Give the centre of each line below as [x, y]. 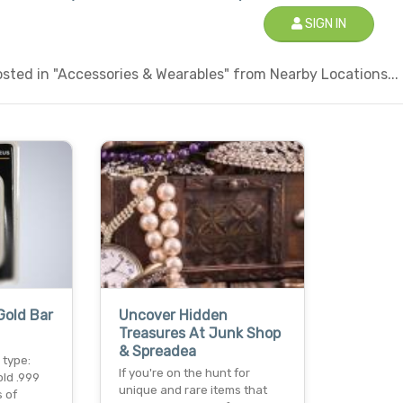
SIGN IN [324, 24]
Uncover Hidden [174, 315]
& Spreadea [158, 351]
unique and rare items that [193, 390]
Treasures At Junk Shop [200, 333]
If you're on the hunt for [185, 372]
